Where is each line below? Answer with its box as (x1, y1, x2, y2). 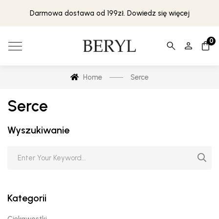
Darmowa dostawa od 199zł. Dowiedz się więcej (29, 9, 190, 18)
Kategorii (7, 192, 46, 204)
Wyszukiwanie (7, 124, 69, 136)
